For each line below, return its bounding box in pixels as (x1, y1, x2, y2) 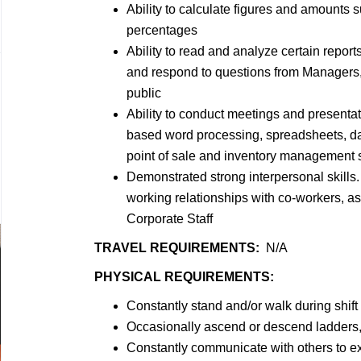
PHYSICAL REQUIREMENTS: (94, 270, 274, 284)
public (127, 86, 161, 100)
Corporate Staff (127, 212, 213, 226)
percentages (127, 23, 197, 37)
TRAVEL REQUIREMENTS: (94, 241, 259, 255)
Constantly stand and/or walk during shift (127, 299, 358, 313)
